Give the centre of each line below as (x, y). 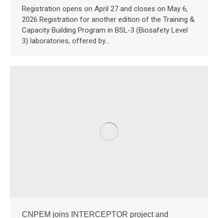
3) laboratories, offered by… (66, 41)
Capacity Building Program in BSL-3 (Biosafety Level (105, 30)
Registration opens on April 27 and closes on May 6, (105, 9)
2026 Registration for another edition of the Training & (108, 20)
